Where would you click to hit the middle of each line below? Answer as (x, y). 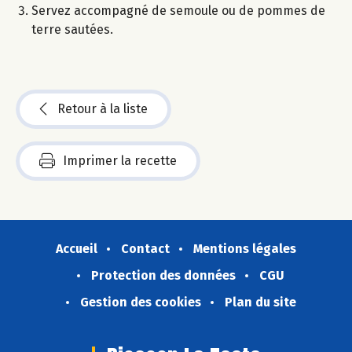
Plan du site (260, 302)
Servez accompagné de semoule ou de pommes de (178, 10)
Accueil (77, 248)
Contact (145, 248)
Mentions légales (245, 248)
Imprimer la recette (120, 160)
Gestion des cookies (140, 302)
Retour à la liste (103, 108)
